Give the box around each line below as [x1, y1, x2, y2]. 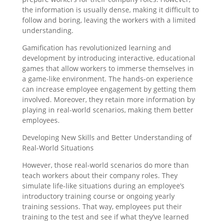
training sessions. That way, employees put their [22, 202, 182, 211]
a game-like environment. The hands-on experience [22, 74, 193, 83]
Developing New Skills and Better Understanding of [22, 133, 192, 142]
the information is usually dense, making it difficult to [22, 5, 199, 14]
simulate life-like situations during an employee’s [22, 181, 184, 190]
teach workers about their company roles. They [22, 171, 178, 180]
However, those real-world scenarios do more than [22, 160, 189, 170]
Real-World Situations [22, 143, 96, 152]
